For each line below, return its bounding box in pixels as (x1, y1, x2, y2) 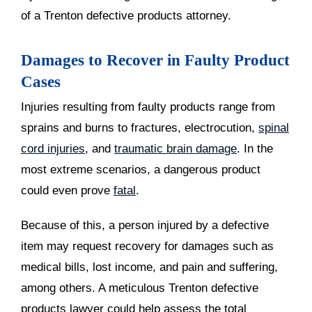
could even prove (21, 184, 114, 197)
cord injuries (21, 142, 85, 155)
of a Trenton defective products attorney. (21, 9, 231, 22)
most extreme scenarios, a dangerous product (21, 163, 260, 176)
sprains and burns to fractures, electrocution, (21, 121, 258, 134)
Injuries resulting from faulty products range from (21, 100, 275, 114)
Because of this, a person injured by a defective (21, 219, 269, 232)
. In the (237, 142, 273, 155)
